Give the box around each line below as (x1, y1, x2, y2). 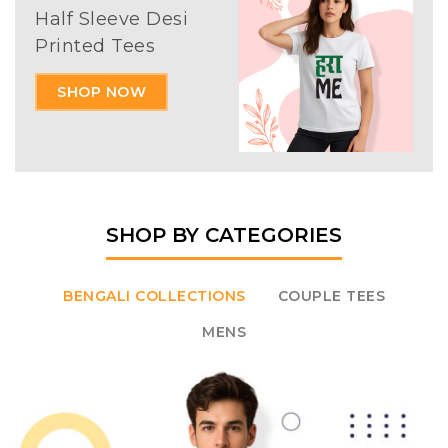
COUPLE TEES (277, 287, 385, 305)
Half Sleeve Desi (35, 8, 188, 30)
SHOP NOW (57, 83, 146, 101)
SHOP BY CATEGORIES (106, 223, 342, 247)
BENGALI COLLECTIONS (63, 287, 246, 305)
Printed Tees (35, 35, 155, 57)
